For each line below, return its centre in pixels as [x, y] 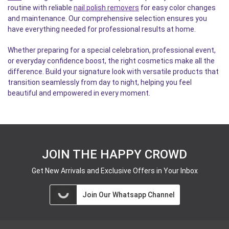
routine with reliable [41, 8]
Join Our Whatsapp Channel [128, 195]
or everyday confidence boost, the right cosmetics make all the [111, 61]
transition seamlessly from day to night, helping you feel [100, 82]
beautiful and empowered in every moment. [79, 93]
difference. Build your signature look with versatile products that [113, 72]
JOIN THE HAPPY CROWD [114, 154]
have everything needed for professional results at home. [102, 29]
